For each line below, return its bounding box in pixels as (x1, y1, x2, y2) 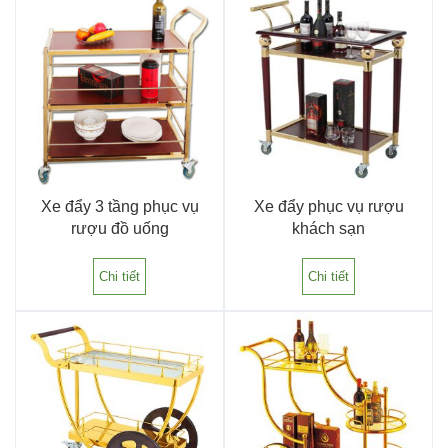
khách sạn (292, 219, 365, 237)
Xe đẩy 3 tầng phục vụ (40, 197, 199, 215)
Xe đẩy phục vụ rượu (253, 197, 404, 215)
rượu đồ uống (70, 219, 169, 237)
